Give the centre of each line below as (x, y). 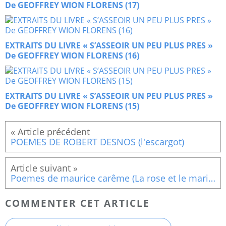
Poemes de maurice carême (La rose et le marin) (212, 178)
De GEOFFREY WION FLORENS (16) (72, 56)
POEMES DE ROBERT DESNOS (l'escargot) (97, 142)
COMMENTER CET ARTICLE (77, 203)
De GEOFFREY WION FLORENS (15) (72, 106)
